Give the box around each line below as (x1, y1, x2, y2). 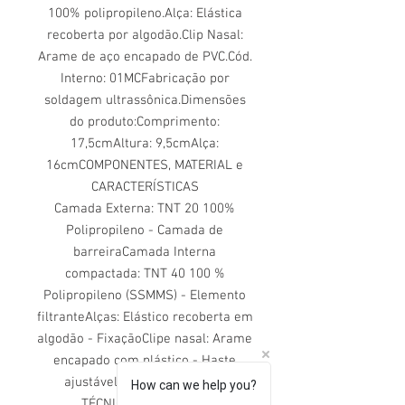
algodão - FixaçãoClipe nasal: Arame (37, 330, 252, 347)
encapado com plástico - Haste (53, 352, 236, 369)
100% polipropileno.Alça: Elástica (47, 5, 242, 22)
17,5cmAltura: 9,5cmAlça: (71, 135, 219, 152)
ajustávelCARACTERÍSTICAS (64, 373, 225, 391)
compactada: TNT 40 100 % (64, 265, 225, 282)
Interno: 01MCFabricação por (60, 70, 230, 87)
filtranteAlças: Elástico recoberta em (36, 308, 253, 325)
